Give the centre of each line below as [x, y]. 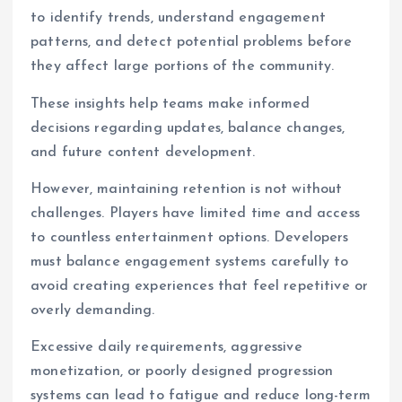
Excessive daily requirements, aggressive [166, 347]
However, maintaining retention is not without [187, 189]
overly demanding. [93, 310]
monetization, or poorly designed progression [182, 371]
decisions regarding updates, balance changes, [188, 128]
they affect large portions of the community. [183, 67]
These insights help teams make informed [170, 104]
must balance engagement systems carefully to [190, 262]
